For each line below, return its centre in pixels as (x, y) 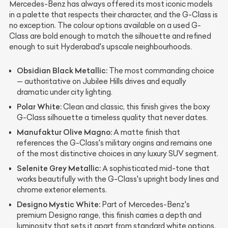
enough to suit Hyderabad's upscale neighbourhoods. (101, 47)
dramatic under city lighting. (65, 92)
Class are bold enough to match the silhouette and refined (110, 36)
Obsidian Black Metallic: (62, 70)
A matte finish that (146, 132)
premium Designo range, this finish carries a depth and (109, 215)
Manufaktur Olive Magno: (64, 132)
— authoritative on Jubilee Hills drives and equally (102, 81)
